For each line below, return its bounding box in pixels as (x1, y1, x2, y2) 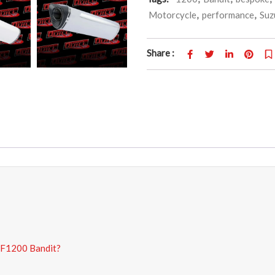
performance (202, 9, 254, 20)
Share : (147, 47, 174, 58)
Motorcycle (149, 9, 196, 20)
